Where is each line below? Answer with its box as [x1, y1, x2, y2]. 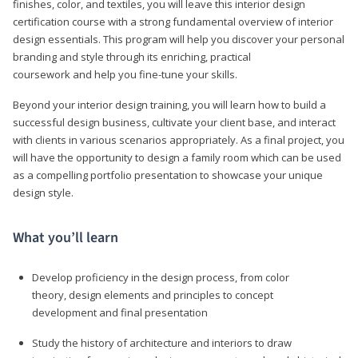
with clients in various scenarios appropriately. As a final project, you [13, 132, 344, 147]
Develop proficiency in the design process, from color [32, 269, 289, 284]
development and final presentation [32, 304, 208, 320]
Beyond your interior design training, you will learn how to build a [13, 97, 326, 112]
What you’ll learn [13, 227, 118, 248]
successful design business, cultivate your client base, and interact [13, 114, 336, 129]
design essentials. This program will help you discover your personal [13, 31, 344, 46]
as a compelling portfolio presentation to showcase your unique [13, 167, 323, 182]
